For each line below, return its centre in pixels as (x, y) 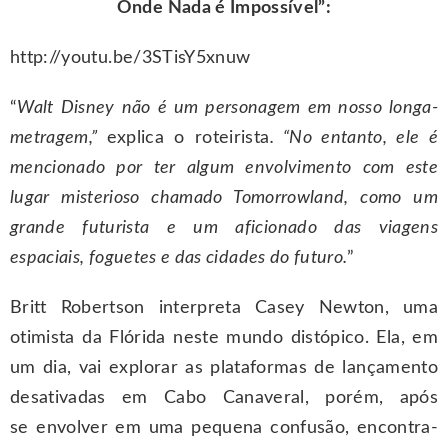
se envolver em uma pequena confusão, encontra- (224, 428)
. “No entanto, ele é (354, 138)
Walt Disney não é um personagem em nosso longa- (227, 108)
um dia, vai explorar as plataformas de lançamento (224, 368)
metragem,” (58, 138)
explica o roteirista (188, 138)
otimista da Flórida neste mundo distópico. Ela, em (224, 338)
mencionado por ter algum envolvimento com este (224, 168)
